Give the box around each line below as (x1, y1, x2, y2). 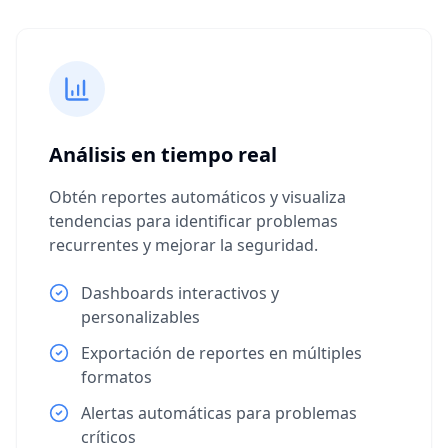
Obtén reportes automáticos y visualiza (49, 186, 346, 208)
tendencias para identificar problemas (49, 210, 338, 232)
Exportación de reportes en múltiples (81, 342, 362, 364)
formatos (81, 366, 152, 388)
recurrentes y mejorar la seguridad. (49, 234, 318, 256)
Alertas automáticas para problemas (81, 402, 357, 424)
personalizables (81, 306, 200, 328)
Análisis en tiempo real (49, 141, 277, 168)
